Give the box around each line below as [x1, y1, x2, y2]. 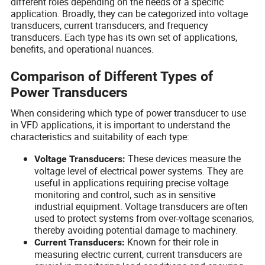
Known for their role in [125, 235, 219, 249]
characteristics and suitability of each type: [11, 130, 190, 144]
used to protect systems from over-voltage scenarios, [34, 212, 254, 225]
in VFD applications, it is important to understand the [11, 118, 231, 132]
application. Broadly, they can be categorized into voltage [11, 7, 248, 21]
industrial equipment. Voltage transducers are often [34, 200, 248, 214]
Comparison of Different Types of [11, 68, 214, 85]
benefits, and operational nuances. [11, 43, 154, 56]
